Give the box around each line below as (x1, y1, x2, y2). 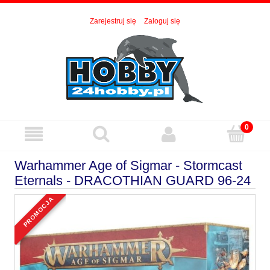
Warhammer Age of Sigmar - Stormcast (14, 158, 242, 174)
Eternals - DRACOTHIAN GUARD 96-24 (14, 173, 251, 189)
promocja (25, 195, 55, 204)
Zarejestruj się (90, 17, 136, 26)
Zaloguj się (144, 17, 180, 26)
